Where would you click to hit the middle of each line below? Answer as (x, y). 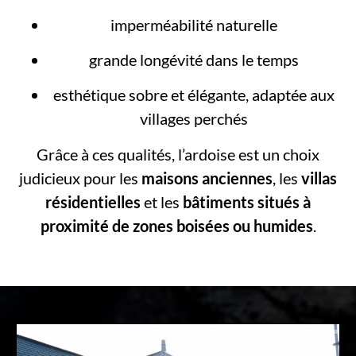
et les (162, 201)
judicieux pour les (80, 178)
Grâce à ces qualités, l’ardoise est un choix (178, 154)
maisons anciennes (207, 178)
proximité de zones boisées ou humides (176, 225)
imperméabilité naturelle (194, 24)
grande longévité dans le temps (194, 59)
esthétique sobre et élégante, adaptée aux (194, 95)
